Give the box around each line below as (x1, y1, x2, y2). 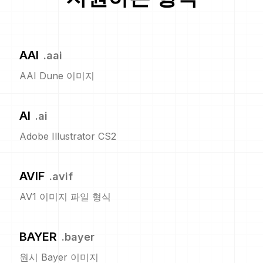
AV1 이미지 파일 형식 (19, 191, 111, 203)
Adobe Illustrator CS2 (19, 130, 116, 142)
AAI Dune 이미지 (19, 70, 95, 82)
